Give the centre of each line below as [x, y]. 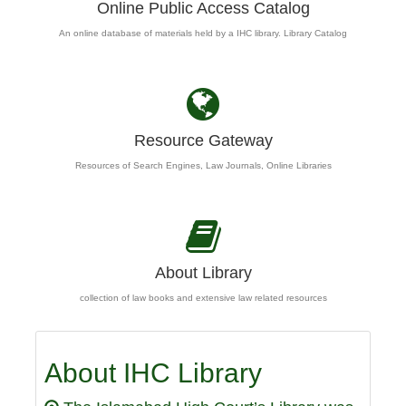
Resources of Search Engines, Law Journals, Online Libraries [203, 165]
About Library [203, 273]
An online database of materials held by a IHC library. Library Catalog [203, 33]
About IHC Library [153, 373]
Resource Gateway [203, 140]
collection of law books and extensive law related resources [203, 298]
